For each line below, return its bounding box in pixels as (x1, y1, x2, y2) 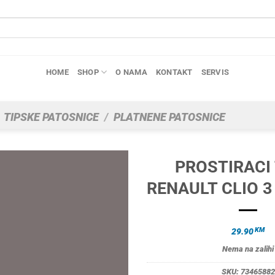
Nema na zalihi (222, 244, 274, 254)
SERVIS (201, 67, 230, 77)
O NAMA (115, 67, 147, 77)
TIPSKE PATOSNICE (3, 110, 99, 123)
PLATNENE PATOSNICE (114, 110, 226, 123)
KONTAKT (155, 67, 193, 77)
